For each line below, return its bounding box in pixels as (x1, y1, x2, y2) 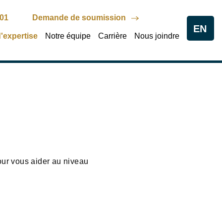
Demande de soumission (32, 13, 126, 22)
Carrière (98, 31, 127, 40)
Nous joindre (134, 31, 180, 40)
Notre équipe (45, 31, 91, 40)
